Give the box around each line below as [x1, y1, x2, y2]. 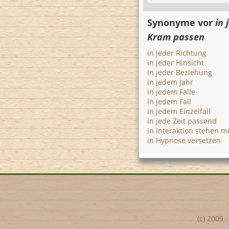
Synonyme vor [147, 16, 215, 29]
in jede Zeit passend [147, 116, 217, 126]
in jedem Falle [147, 87, 195, 97]
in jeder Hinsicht [147, 58, 204, 67]
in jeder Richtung [147, 48, 207, 58]
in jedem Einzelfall [147, 106, 211, 116]
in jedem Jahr [147, 77, 193, 87]
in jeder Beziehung [147, 67, 212, 77]
